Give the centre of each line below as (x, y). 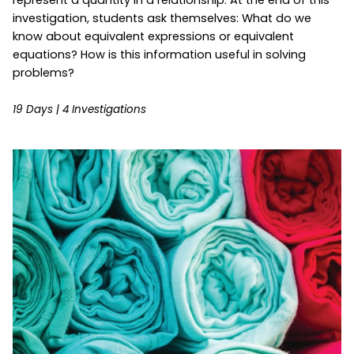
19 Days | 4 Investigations (79, 109)
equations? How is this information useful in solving (159, 54)
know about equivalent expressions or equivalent (153, 36)
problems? (43, 72)
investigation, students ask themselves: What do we (162, 18)
